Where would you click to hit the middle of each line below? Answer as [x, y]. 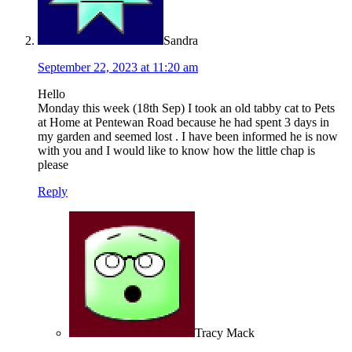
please [53, 165]
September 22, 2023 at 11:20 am [118, 68]
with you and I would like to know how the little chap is [176, 151]
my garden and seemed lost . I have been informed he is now [188, 137]
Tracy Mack [225, 333]
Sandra [181, 41]
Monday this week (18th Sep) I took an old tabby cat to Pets [186, 108]
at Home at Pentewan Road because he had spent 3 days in [183, 123]
